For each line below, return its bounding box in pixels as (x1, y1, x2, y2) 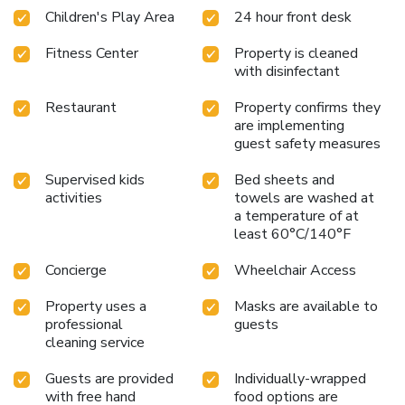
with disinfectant (234, 61, 340, 81)
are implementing (234, 115, 344, 136)
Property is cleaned (234, 42, 358, 63)
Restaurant (45, 97, 117, 118)
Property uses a (45, 296, 146, 316)
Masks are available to (234, 296, 378, 316)
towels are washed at (234, 187, 374, 208)
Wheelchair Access (234, 259, 356, 280)
